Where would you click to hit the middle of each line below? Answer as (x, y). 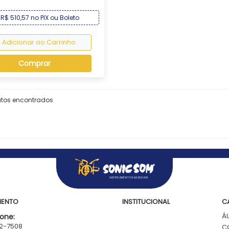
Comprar (35, 63)
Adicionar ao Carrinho (39, 42)
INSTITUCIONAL (146, 202)
